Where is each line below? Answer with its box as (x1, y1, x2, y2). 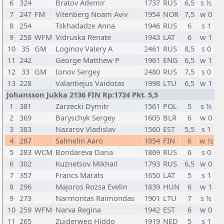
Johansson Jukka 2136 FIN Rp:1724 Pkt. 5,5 (6, 89, 158, 99)
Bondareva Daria (55, 147, 113, 157)
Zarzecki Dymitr (55, 101, 109, 111)
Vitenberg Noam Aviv (55, 9, 127, 19)
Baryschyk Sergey (55, 112, 115, 122)
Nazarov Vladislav (55, 124, 115, 134)
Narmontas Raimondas (55, 193, 134, 203)
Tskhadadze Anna (55, 20, 115, 30)
